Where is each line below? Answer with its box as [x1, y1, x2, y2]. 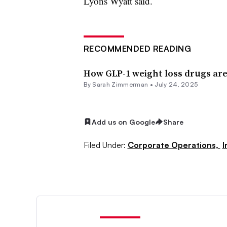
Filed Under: [83, 139, 126, 150]
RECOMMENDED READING [83, 43, 191, 54]
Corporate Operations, [127, 139, 220, 150]
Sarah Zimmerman [92, 80, 148, 88]
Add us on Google [91, 117, 155, 126]
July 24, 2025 [155, 80, 198, 88]
